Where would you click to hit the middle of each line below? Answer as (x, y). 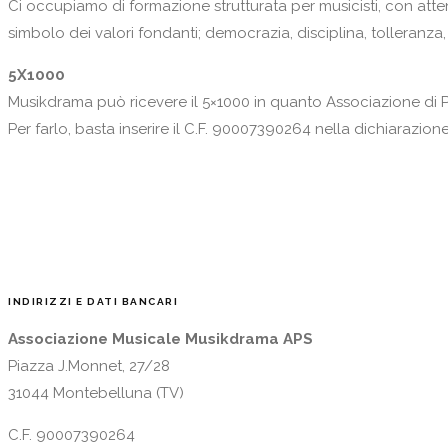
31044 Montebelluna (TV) (96, 392)
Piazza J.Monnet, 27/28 (89, 365)
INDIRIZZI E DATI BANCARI (93, 301)
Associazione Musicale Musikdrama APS (160, 338)
